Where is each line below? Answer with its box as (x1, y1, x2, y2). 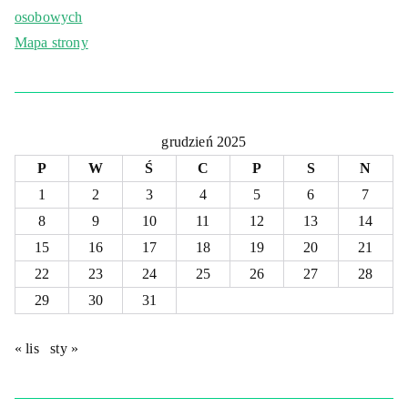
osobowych (15, 8, 83, 25)
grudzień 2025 (161, 133, 247, 149)
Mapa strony (15, 34, 88, 50)
